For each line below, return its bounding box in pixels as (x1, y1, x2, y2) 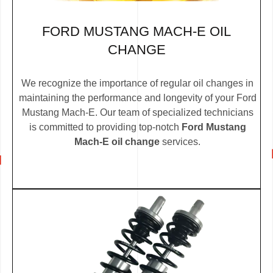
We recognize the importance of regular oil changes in (21, 77, 253, 88)
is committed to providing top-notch (29, 121, 182, 132)
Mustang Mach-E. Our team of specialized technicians (21, 107, 253, 118)
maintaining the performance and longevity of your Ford (18, 92, 257, 103)
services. (160, 136, 200, 147)
